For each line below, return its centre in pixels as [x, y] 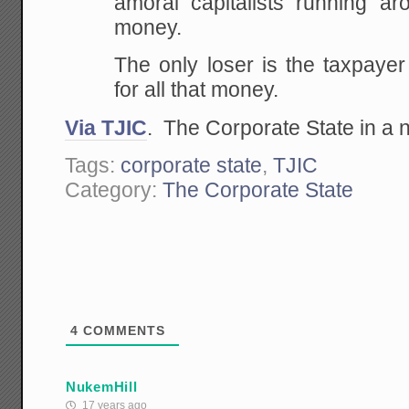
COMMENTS [122, 331]
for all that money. [197, 90]
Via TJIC [106, 128]
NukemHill [102, 386]
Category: [114, 190]
